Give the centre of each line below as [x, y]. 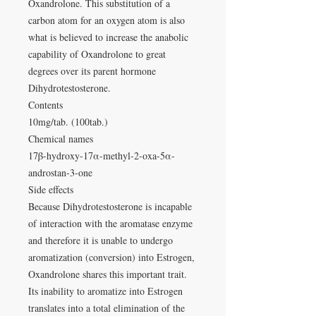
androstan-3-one [60, 173]
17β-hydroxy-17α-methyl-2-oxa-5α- [102, 156]
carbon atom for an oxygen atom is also [107, 20]
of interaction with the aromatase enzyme [110, 224]
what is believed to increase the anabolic [108, 37]
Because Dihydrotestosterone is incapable [110, 207]
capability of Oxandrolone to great [97, 54]
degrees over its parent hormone [92, 71]
